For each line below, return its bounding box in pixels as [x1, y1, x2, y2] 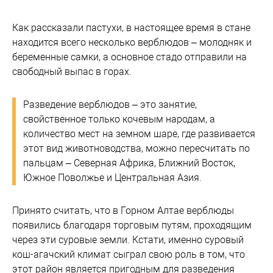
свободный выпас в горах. [12, 66, 132, 78]
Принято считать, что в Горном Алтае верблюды [12, 205, 234, 217]
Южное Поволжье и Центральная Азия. [23, 172, 202, 184]
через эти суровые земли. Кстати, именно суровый [12, 234, 244, 246]
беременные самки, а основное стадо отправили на [12, 51, 247, 63]
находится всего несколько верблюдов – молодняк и [12, 37, 252, 49]
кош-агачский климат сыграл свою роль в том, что [12, 249, 245, 261]
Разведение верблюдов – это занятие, [23, 99, 197, 111]
